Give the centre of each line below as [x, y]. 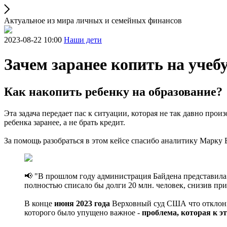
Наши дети [83, 40]
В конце [39, 203]
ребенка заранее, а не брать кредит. [65, 122]
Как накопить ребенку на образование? [113, 91]
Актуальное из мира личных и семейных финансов [93, 21]
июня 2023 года [82, 203]
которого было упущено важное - [83, 212]
